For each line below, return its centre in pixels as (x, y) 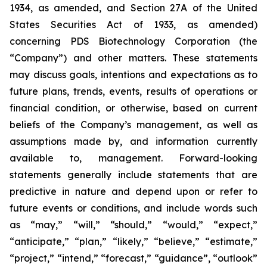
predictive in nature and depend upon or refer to (133, 191)
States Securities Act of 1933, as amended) (133, 24)
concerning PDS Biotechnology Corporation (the (133, 41)
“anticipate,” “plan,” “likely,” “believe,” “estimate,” (133, 241)
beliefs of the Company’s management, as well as (133, 125)
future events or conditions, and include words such (133, 208)
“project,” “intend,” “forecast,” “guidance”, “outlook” (133, 258)
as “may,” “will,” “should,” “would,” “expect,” (133, 225)
